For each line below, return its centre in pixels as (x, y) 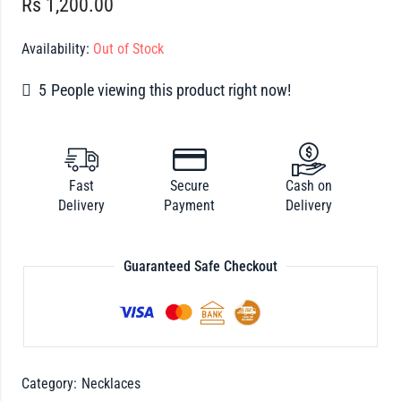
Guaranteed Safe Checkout (200, 266)
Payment (190, 205)
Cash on (308, 185)
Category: (51, 384)
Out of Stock (126, 49)
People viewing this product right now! (171, 90)
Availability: (55, 49)
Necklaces (111, 384)
